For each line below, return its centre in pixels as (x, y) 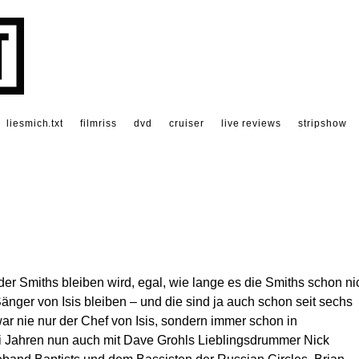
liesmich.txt (35, 123)
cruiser (186, 123)
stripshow (323, 123)
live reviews (251, 123)
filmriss (99, 123)
